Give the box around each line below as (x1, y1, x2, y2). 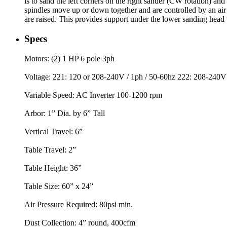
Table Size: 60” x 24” (24, 181, 93, 191)
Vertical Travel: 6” (24, 127, 83, 136)
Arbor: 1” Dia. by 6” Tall (24, 108, 105, 118)
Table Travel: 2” (24, 145, 76, 154)
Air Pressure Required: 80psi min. (24, 200, 133, 209)
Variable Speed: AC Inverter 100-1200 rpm (24, 90, 162, 99)
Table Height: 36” (24, 163, 82, 172)
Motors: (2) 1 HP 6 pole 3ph (24, 54, 115, 63)
